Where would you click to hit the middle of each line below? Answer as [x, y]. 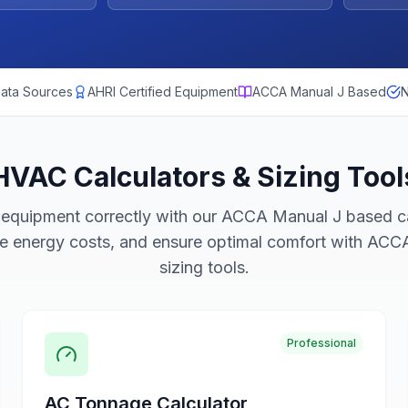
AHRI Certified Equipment [163, 92]
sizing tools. [204, 267]
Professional [321, 343]
